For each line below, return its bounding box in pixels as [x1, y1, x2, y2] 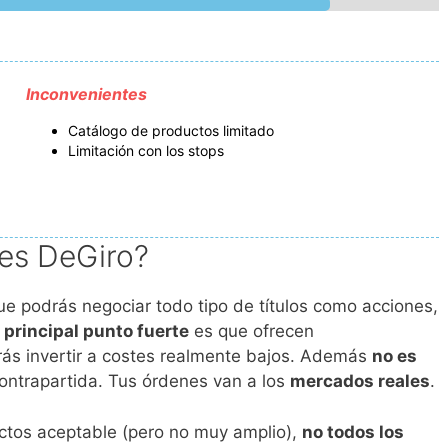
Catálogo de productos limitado [68, 122, 274, 140]
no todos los [302, 421, 404, 442]
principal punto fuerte [4, 321, 189, 342]
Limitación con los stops [68, 142, 224, 160]
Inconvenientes [26, 84, 147, 105]
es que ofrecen [189, 321, 314, 342]
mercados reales [290, 371, 430, 392]
